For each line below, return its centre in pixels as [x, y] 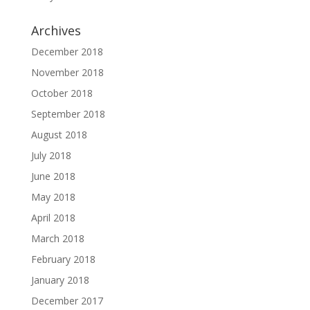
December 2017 [67, 300]
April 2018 [53, 217]
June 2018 [53, 176]
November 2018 [67, 72]
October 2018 [62, 93]
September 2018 [68, 113]
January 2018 [60, 280]
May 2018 [53, 197]
